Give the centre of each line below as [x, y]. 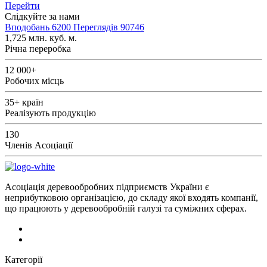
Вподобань [27, 27]
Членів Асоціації [39, 145]
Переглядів [96, 27]
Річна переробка [38, 49]
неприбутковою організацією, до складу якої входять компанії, [131, 198]
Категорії [24, 260]
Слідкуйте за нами [42, 17]
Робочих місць [34, 81]
